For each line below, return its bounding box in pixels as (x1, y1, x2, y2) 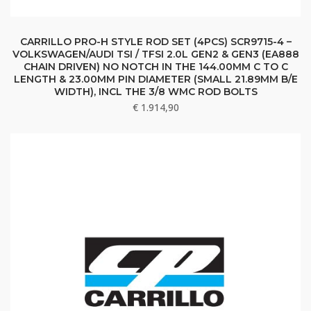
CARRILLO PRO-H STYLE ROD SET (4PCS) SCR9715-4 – (19, 35, 292, 49)
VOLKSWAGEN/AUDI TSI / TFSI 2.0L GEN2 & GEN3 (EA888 (12, 48, 299, 61)
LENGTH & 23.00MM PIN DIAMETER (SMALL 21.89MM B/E (13, 73, 298, 86)
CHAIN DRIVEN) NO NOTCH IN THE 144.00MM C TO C (23, 60, 288, 74)
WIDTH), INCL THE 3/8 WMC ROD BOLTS (53, 85, 258, 99)
